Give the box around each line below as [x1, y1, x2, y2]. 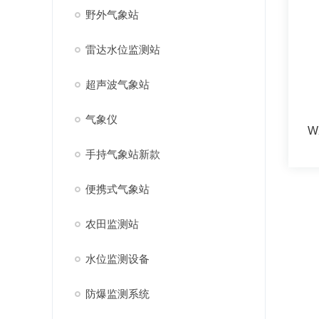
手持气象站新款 [85, 148, 160, 160]
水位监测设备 [85, 253, 150, 265]
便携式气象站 [85, 183, 150, 195]
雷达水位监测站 [85, 43, 160, 56]
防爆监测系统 [85, 288, 150, 300]
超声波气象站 [85, 78, 150, 90]
